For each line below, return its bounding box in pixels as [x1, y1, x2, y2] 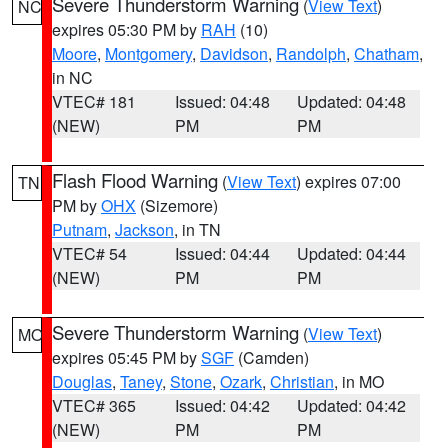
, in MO [334, 370, 384, 393]
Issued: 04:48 [174, 90, 270, 113]
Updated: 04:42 [297, 394, 407, 417]
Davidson [200, 42, 268, 65]
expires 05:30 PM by [52, 18, 201, 41]
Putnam [52, 218, 107, 241]
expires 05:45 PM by [52, 346, 201, 369]
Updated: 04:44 [297, 242, 407, 265]
